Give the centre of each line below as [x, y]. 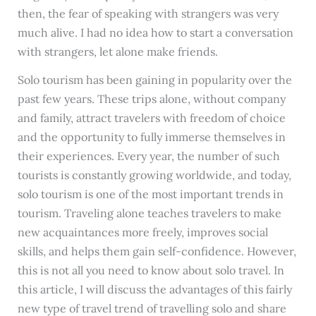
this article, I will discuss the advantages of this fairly [154, 289]
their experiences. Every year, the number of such [148, 156]
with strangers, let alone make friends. [117, 51]
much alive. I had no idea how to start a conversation [155, 32]
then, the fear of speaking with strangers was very [148, 13]
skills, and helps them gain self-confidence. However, [157, 251]
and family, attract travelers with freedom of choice [151, 117]
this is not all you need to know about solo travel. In [151, 270]
